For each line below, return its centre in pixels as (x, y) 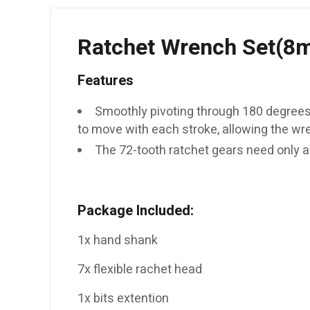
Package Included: (136, 211)
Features (106, 81)
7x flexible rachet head (140, 270)
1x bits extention (123, 299)
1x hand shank (118, 241)
